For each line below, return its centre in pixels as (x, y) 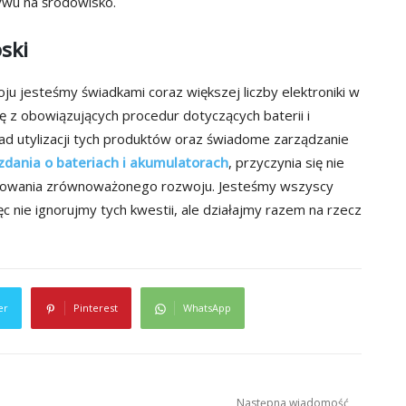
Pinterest (95, 308)
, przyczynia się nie (286, 163)
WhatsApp (207, 308)
